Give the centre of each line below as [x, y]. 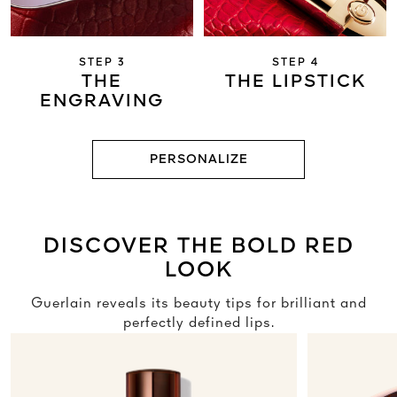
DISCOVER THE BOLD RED [198, 248]
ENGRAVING [102, 102]
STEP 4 [295, 63]
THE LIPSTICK [295, 83]
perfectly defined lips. [198, 324]
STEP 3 [102, 63]
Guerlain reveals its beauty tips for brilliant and [198, 304]
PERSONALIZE [198, 160]
